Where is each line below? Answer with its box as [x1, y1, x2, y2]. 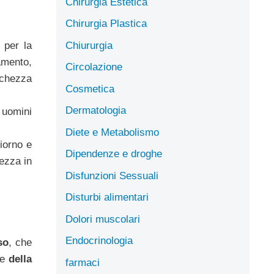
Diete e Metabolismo [65, 126, 159, 138]
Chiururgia [65, 39, 113, 51]
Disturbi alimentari [65, 191, 149, 203]
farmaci [65, 256, 100, 268]
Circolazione [65, 61, 122, 73]
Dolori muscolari [65, 213, 140, 225]
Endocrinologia [65, 235, 133, 246]
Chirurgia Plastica [65, 18, 147, 29]
